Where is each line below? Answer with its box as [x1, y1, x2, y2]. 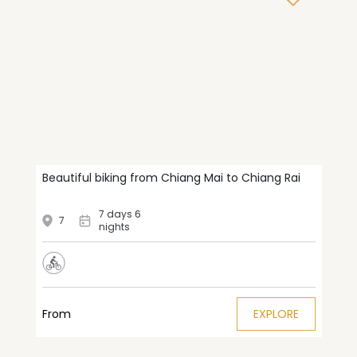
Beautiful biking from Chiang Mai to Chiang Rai [41, 170, 300, 186]
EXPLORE [253, 305, 299, 322]
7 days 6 [98, 206, 141, 221]
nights [98, 219, 130, 233]
